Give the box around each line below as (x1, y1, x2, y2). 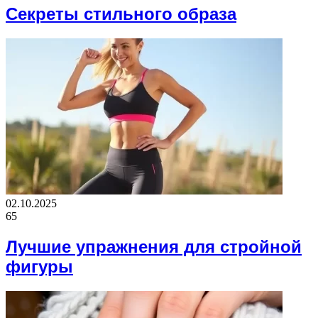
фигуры (6, 256, 73, 276)
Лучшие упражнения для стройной (6, 236, 302, 256)
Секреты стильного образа (6, 4, 236, 23)
